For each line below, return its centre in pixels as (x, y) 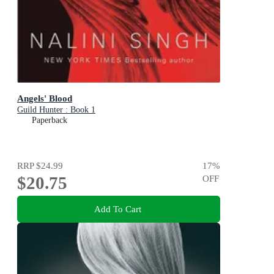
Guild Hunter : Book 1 (56, 110)
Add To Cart (117, 209)
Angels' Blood (45, 98)
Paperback (50, 120)
